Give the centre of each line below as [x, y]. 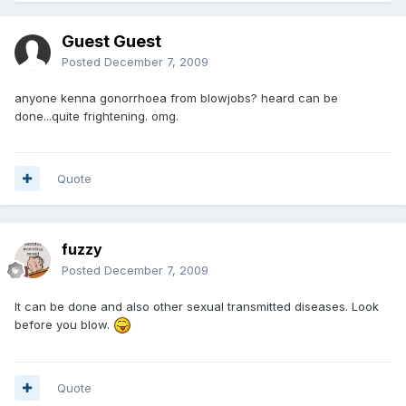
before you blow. [64, 324]
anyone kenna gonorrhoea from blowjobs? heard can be [176, 97]
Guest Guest [111, 41]
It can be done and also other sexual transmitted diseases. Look [197, 306]
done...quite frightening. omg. [97, 116]
